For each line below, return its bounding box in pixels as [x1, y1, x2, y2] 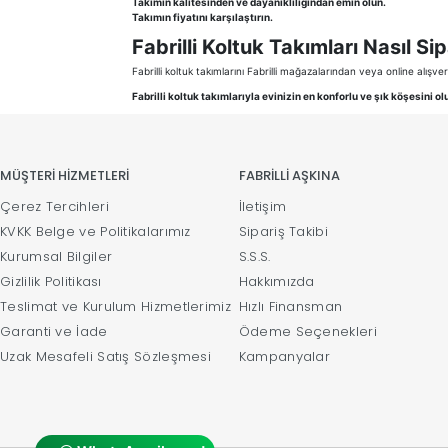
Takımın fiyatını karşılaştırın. [132, 11, 273, 24]
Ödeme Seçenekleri [238, 322, 377, 342]
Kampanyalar [238, 347, 331, 367]
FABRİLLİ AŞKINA [238, 166, 340, 186]
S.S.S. [238, 247, 271, 267]
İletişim [238, 197, 287, 217]
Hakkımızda [238, 272, 315, 292]
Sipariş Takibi [238, 222, 328, 242]
